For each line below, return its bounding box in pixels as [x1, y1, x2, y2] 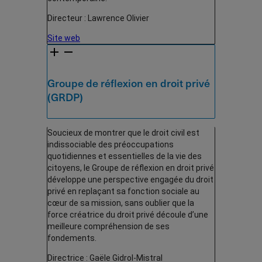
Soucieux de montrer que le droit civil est [47, 127, 199, 137]
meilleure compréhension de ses [47, 221, 170, 231]
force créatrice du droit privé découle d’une [47, 209, 208, 219]
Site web [47, 33, 80, 43]
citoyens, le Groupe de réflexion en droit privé [47, 163, 214, 173]
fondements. [47, 233, 96, 243]
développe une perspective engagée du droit [47, 174, 213, 184]
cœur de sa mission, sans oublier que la [47, 198, 194, 208]
